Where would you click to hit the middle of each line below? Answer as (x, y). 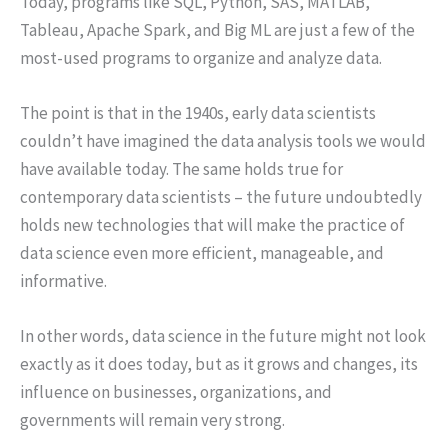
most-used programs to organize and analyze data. (201, 57)
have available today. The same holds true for (181, 168)
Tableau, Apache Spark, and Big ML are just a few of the (217, 29)
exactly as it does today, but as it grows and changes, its (219, 364)
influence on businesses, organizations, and (176, 392)
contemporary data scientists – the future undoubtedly (221, 196)
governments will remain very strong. (152, 420)
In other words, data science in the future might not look (223, 336)
